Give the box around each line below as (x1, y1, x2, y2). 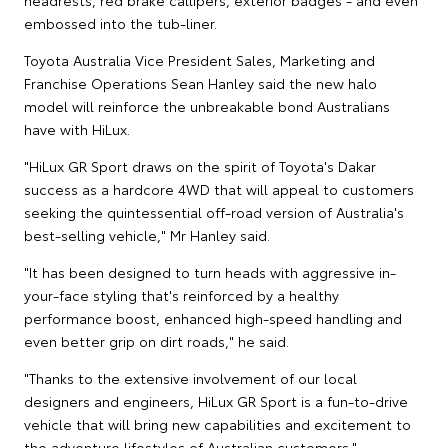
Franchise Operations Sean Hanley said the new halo (24, 72, 377, 93)
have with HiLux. (24, 118, 130, 139)
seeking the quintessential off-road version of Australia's (24, 201, 404, 222)
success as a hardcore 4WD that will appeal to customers (24, 178, 414, 199)
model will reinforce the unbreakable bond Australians (24, 95, 390, 116)
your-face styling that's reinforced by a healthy (24, 284, 339, 305)
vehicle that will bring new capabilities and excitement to (24, 413, 411, 434)
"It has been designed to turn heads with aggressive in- (24, 261, 396, 282)
